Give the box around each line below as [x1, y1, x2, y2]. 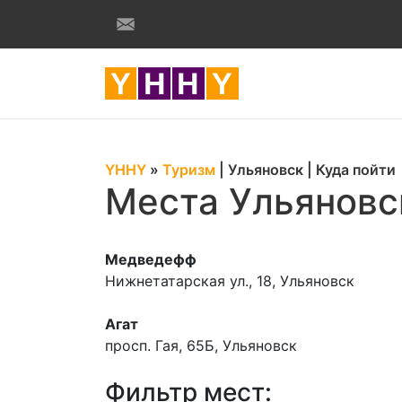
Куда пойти [316, 161, 396, 179]
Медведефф [105, 250, 197, 268]
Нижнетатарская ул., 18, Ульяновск [105, 272, 354, 290]
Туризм [162, 161, 215, 179]
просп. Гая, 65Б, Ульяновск [105, 336, 297, 354]
